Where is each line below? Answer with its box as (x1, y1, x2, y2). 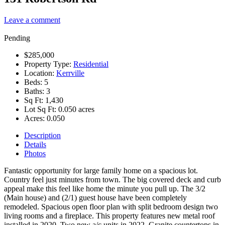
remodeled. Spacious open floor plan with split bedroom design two (4, 202, 218, 211)
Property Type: (24, 59, 73, 68)
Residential (73, 59, 108, 68)
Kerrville (56, 68, 84, 77)
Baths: (24, 86, 46, 95)
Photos (24, 149, 46, 158)
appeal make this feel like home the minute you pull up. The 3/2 (4, 184, 205, 193)
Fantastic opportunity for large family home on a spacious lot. (4, 166, 198, 175)
